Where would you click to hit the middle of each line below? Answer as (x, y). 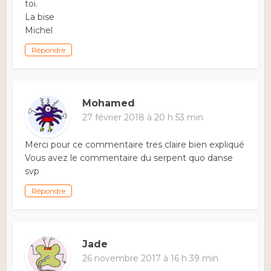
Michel (39, 31)
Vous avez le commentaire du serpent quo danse (129, 158)
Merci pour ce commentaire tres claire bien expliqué (135, 145)
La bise (40, 17)
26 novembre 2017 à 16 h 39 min (151, 259)
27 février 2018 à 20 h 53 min (143, 118)
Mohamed (109, 103)
